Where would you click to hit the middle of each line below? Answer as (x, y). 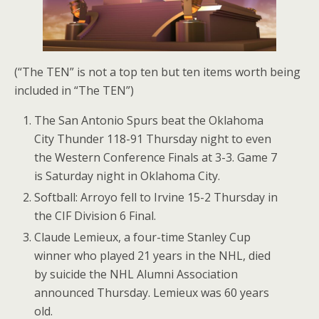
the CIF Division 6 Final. (95, 216)
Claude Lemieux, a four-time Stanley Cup (143, 237)
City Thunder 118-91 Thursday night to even (153, 139)
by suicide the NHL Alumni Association (136, 274)
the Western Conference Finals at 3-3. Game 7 (156, 157)
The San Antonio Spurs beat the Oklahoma (149, 120)
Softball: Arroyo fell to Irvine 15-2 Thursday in (156, 198)
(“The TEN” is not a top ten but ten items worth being (157, 72)
